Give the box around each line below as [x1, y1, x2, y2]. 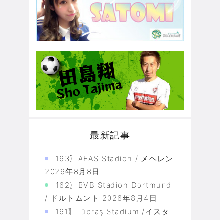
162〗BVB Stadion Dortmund [55, 180, 172, 190]
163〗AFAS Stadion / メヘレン [55, 154, 173, 164]
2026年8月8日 [45, 167, 100, 177]
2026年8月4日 [102, 193, 157, 203]
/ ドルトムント [45, 193, 99, 203]
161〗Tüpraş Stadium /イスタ [55, 207, 169, 217]
